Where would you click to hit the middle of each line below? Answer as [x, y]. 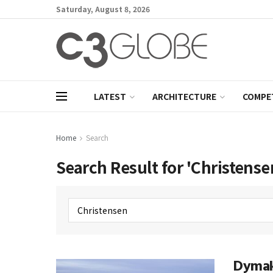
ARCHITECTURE [184, 96]
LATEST [110, 96]
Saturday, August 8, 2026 [103, 9]
